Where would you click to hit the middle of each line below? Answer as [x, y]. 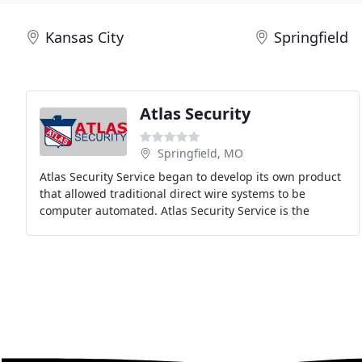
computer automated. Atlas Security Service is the [175, 210]
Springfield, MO [200, 153]
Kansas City [84, 37]
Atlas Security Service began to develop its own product [190, 177]
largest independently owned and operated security [181, 227]
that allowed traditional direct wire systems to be [173, 194]
